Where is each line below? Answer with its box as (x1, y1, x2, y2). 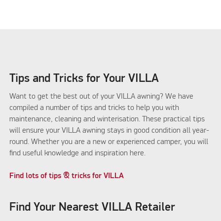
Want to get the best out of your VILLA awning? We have (9, 92, 194, 101)
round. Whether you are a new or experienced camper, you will (9, 138, 209, 146)
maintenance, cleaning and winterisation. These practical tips (9, 115, 205, 123)
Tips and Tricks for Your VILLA (9, 73, 159, 85)
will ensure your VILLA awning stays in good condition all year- (9, 126, 210, 135)
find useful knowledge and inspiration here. (9, 149, 146, 157)
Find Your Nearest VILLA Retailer (9, 202, 176, 214)
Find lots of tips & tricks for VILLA (9, 172, 124, 180)
